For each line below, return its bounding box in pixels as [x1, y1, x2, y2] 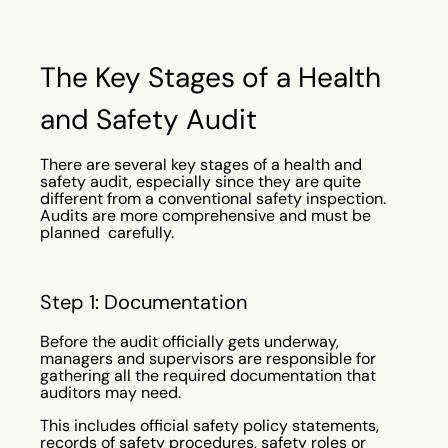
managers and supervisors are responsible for [40, 348, 376, 368]
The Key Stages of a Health [40, 59, 381, 94]
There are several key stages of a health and [40, 154, 362, 174]
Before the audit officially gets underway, [40, 331, 339, 351]
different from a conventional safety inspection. [40, 188, 386, 208]
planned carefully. [40, 222, 178, 242]
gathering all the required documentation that [40, 365, 376, 385]
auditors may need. [40, 382, 185, 402]
